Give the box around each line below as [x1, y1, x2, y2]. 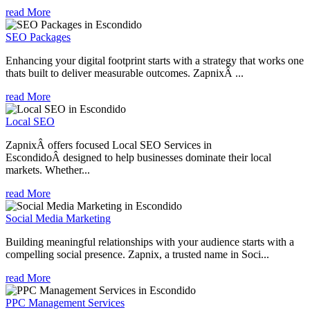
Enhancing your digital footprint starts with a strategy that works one [6, 54, 304, 66]
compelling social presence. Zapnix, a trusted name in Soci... [6, 248, 269, 260]
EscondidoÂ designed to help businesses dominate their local [6, 151, 271, 163]
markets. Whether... [6, 163, 90, 176]
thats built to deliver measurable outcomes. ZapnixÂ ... [6, 66, 244, 79]
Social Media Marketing [6, 212, 111, 224]
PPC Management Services [6, 296, 125, 309]
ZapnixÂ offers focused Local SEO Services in [6, 138, 212, 151]
